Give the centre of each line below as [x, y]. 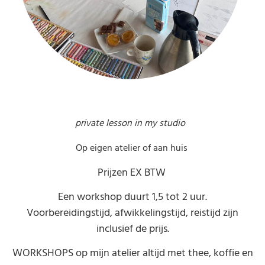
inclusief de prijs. [132, 229]
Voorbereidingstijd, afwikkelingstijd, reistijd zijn [132, 213]
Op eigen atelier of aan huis [131, 148]
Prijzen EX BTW [132, 172]
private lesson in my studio [130, 123]
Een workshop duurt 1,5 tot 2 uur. [132, 197]
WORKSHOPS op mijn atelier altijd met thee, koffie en [132, 253]
